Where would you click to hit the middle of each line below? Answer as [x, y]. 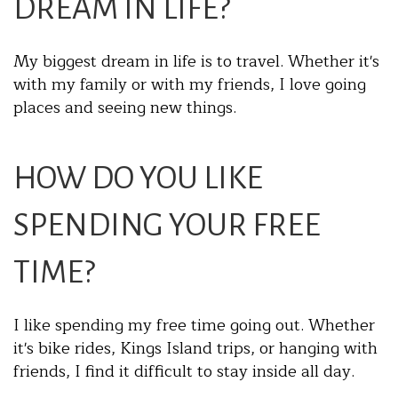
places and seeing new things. [125, 108]
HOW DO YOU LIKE [138, 179]
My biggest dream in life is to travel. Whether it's [196, 62]
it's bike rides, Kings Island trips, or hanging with [195, 349]
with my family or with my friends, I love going [190, 85]
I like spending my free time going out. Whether [194, 326]
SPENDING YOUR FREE [167, 226]
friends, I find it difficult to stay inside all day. [186, 372]
